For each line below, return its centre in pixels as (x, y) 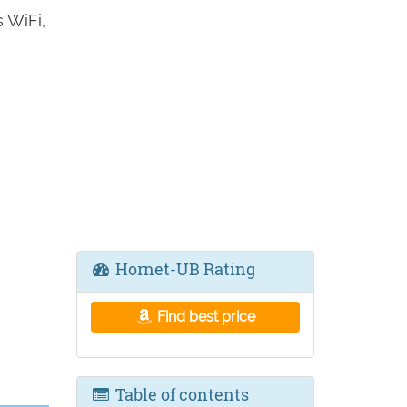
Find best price (205, 317)
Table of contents (180, 394)
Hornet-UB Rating (183, 269)
